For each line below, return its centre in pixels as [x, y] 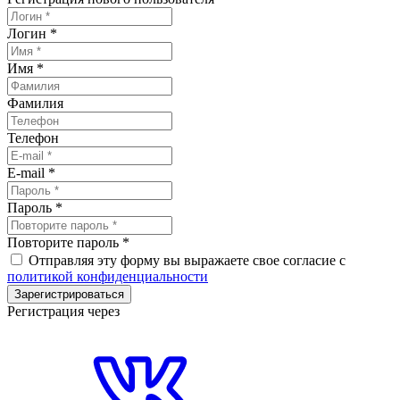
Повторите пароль [65, 243]
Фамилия [35, 104]
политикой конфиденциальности [108, 277]
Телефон [33, 138]
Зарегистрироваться [69, 295]
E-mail [28, 173]
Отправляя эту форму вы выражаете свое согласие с [187, 261]
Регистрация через [63, 312]
